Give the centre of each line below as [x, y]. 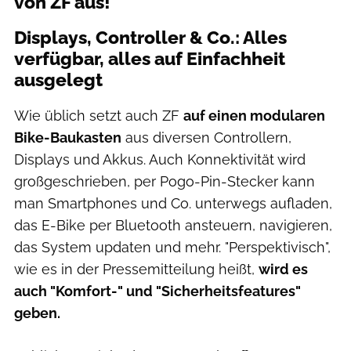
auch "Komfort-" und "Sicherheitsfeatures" [157, 291]
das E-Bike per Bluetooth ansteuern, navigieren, [173, 226]
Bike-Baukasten [68, 138]
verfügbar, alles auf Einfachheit [150, 59]
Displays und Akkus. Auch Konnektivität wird [160, 160]
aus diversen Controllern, [206, 138]
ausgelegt [58, 80]
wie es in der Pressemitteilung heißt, [136, 270]
